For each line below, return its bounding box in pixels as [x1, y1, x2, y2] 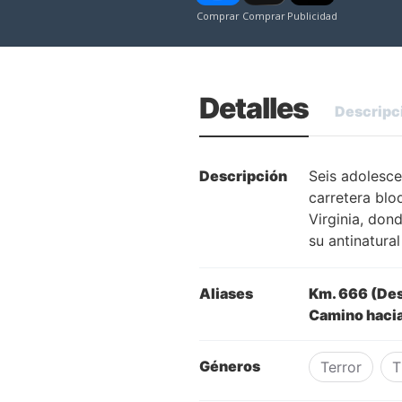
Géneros [199, 357, 260, 376]
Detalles [199, 91, 309, 127]
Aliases [199, 284, 253, 303]
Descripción [199, 167, 287, 186]
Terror [320, 358, 362, 377]
